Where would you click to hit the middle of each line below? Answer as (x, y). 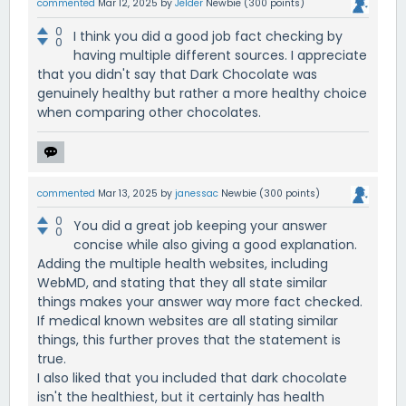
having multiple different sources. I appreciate (220, 55)
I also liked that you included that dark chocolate (192, 377)
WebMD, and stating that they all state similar (182, 282)
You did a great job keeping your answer (200, 225)
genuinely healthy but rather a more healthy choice (202, 93)
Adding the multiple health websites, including (183, 263)
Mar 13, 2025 (128, 193)
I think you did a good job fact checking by (208, 36)
